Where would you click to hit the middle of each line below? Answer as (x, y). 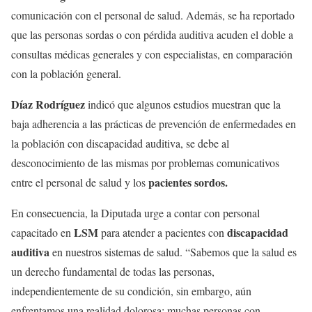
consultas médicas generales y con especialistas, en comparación (152, 54)
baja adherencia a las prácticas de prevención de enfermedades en (154, 124)
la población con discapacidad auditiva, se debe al (120, 143)
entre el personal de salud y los (80, 182)
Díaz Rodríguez (48, 104)
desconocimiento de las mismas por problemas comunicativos (145, 163)
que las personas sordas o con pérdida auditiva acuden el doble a (152, 35)
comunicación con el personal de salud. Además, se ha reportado (153, 15)
